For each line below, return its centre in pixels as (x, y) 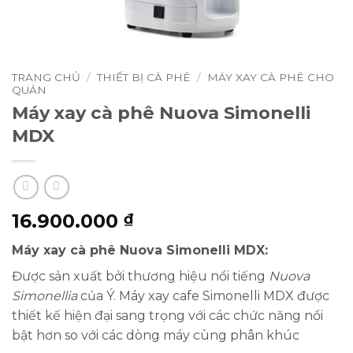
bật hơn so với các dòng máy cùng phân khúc (156, 336)
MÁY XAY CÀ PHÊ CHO (271, 77)
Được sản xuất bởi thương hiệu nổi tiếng (140, 277)
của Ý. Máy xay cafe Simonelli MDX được (203, 296)
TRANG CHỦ (46, 77)
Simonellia (45, 296)
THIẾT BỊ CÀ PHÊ (144, 77)
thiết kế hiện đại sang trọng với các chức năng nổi (167, 316)
